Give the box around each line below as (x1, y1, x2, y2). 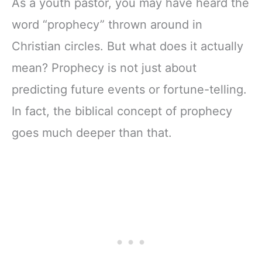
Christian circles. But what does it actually (12, 39, 243, 53)
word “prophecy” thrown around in (12, 17, 202, 32)
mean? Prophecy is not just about (12, 60, 196, 75)
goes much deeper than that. (12, 125, 172, 140)
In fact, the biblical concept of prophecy (12, 104, 232, 118)
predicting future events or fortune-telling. (12, 82, 247, 96)
